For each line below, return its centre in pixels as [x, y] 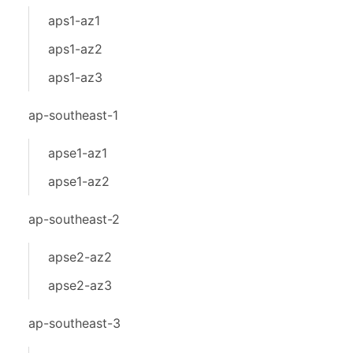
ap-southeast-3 [74, 323]
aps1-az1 [74, 20]
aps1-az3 [75, 77]
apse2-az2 [80, 257]
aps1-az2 [75, 49]
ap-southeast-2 [74, 219]
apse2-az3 [80, 285]
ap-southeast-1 [73, 115]
